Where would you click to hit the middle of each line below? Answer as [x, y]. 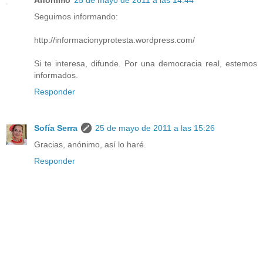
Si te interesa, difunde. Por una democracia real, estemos [146, 63]
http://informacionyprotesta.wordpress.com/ [114, 40]
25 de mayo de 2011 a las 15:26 [155, 128]
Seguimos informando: [76, 16]
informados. [56, 75]
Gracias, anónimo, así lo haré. [90, 144]
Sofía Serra [56, 128]
